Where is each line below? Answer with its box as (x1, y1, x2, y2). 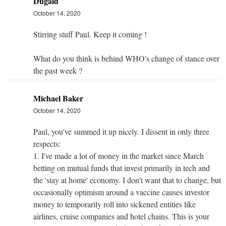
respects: (33, 138, 61, 149)
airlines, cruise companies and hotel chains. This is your (33, 210, 209, 221)
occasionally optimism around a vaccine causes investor (33, 186, 209, 197)
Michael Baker (33, 92, 83, 104)
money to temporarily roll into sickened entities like (33, 198, 196, 209)
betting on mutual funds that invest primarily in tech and (33, 162, 210, 173)
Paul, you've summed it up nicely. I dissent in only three (33, 126, 209, 137)
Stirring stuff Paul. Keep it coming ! (33, 28, 147, 39)
